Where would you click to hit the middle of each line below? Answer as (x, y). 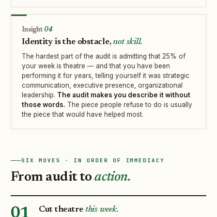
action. (113, 178)
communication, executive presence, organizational (102, 85)
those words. (44, 105)
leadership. (39, 95)
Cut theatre (62, 210)
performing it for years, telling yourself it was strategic (106, 76)
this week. (102, 210)
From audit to (53, 178)
